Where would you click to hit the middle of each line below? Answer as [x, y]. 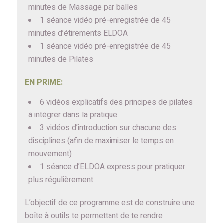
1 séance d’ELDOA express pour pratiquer [112, 167]
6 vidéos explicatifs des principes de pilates [116, 102]
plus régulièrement [60, 180]
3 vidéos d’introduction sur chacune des [108, 128]
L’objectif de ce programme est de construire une [110, 203]
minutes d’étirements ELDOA [78, 34]
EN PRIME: [44, 82]
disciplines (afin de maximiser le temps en [101, 141]
